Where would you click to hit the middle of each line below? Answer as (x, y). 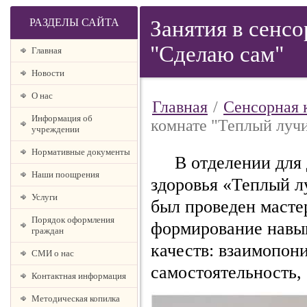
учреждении (56, 129)
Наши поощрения (65, 174)
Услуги (45, 197)
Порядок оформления (73, 220)
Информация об (62, 118)
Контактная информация (79, 276)
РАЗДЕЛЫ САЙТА (74, 22)
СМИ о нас (53, 253)
